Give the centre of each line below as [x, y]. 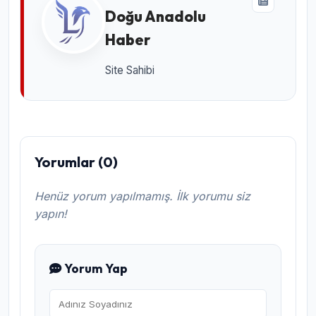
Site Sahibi [130, 71]
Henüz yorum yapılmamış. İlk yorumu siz [142, 196]
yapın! [51, 214]
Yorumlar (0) [76, 162]
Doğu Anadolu [156, 17]
